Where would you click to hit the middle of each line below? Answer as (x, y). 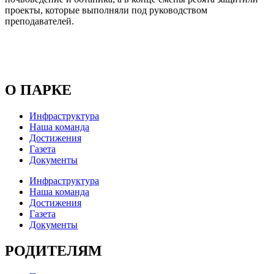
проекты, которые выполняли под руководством (106, 10)
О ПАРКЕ (38, 90)
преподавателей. (39, 21)
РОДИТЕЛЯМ (54, 251)
